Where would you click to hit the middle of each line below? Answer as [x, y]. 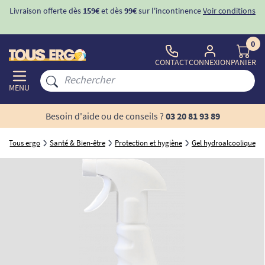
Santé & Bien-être [77, 143]
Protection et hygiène [148, 143]
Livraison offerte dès [46, 11]
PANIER [243, 62]
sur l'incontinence [169, 11]
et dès [112, 11]
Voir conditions [229, 11]
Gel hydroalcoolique [224, 143]
